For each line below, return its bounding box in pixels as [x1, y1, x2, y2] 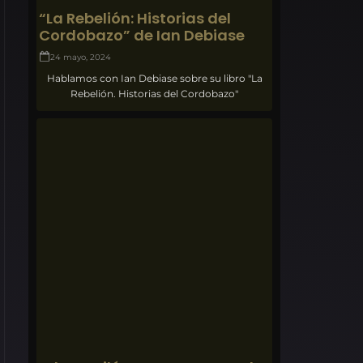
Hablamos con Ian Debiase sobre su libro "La [46, 71, 263, 84]
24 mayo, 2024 [50, 51, 112, 62]
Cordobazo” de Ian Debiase [39, 24, 246, 45]
